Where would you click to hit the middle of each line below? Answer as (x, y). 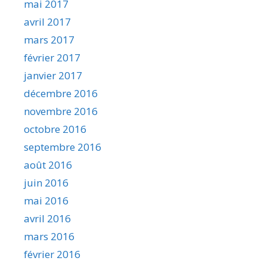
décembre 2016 (61, 93)
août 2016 (48, 164)
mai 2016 (46, 200)
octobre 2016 (55, 129)
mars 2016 (49, 236)
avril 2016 (47, 218)
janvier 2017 (53, 75)
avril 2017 (47, 21)
